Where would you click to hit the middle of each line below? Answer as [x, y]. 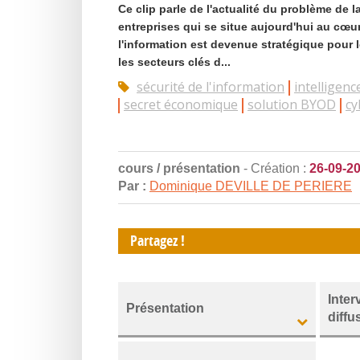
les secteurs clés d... [174, 62]
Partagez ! [157, 241]
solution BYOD [292, 104]
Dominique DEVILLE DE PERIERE [251, 186]
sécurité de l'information [211, 87]
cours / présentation [179, 168]
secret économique [181, 104]
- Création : [275, 168]
